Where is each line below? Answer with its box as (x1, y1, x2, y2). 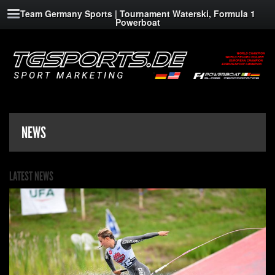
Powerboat (115, 16, 160, 28)
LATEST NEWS (9, 169, 53, 184)
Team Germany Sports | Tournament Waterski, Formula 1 (20, 7, 255, 20)
